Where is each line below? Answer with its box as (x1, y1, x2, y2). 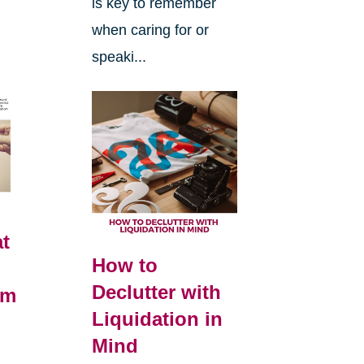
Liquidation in (91, 308, 223, 331)
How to (91, 254, 158, 277)
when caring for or (91, 21, 209, 38)
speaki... (91, 48, 146, 65)
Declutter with (91, 281, 221, 304)
